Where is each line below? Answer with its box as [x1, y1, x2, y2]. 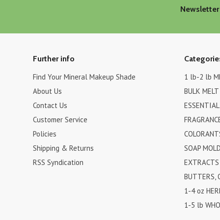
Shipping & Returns [33, 143, 94, 153]
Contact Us [33, 101, 68, 110]
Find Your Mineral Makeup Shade [33, 72, 136, 82]
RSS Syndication [33, 158, 84, 167]
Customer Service [33, 115, 88, 124]
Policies [33, 129, 57, 138]
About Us [33, 86, 62, 96]
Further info [33, 54, 75, 63]
